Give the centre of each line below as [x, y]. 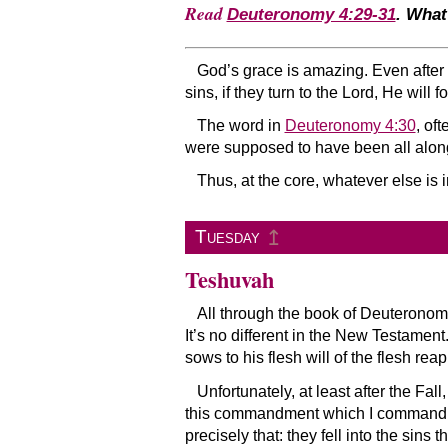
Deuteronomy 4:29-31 [311, 15]
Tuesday [228, 237]
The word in [240, 126]
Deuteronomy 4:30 [350, 126]
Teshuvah [229, 280]
